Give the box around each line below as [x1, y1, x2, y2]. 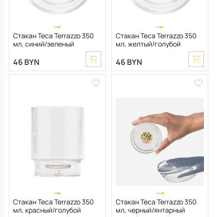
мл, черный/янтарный [116, 205, 185, 215]
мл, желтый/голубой [116, 39, 181, 49]
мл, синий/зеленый [13, 39, 74, 49]
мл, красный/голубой [13, 205, 81, 215]
